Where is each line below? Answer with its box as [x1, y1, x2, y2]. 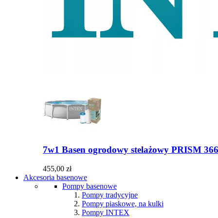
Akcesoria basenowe [23, 173, 87, 182]
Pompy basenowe [62, 182, 117, 190]
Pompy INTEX [82, 208, 129, 217]
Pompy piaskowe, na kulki [82, 200, 163, 208]
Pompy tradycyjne [82, 191, 138, 199]
